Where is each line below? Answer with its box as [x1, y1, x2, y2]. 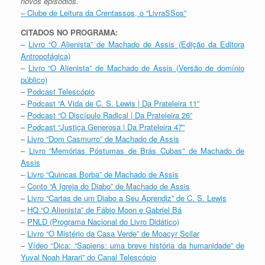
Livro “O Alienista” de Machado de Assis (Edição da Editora [28, 38, 245, 50]
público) [21, 74, 47, 86]
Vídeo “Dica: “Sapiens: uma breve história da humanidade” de [28, 240, 245, 251]
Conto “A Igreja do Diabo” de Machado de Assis [27, 180, 190, 192]
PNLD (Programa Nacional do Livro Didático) [27, 216, 179, 228]
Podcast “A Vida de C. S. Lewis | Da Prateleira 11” [27, 98, 199, 109]
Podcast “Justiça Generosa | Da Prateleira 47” [27, 121, 185, 133]
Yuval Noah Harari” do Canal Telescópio [21, 251, 156, 263]
